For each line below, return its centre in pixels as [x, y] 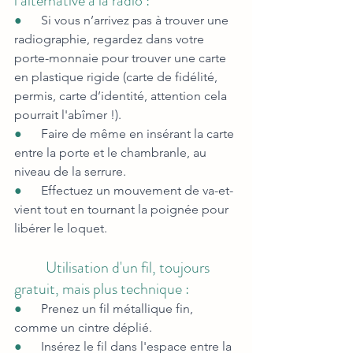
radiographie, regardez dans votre [111, 39]
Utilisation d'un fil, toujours [113, 268]
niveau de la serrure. [70, 172]
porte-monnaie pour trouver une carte [122, 58]
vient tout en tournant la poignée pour [123, 210]
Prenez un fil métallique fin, [119, 309]
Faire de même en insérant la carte [139, 134]
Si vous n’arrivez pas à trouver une [136, 20]
